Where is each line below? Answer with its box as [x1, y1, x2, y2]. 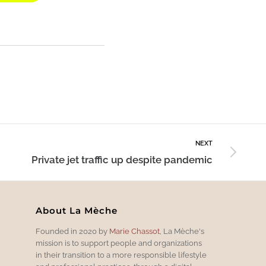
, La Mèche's [159, 226, 204, 236]
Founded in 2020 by [35, 226, 109, 236]
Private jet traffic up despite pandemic [31, 153, 213, 166]
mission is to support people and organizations [35, 238, 202, 248]
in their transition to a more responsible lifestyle [35, 250, 207, 259]
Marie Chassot [109, 226, 160, 236]
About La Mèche [35, 204, 118, 216]
